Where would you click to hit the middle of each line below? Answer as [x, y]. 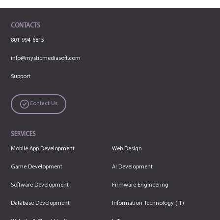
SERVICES [24, 134]
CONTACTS [26, 26]
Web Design [127, 149]
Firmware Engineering [140, 185]
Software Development [40, 185]
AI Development [132, 167]
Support [21, 76]
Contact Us [44, 104]
